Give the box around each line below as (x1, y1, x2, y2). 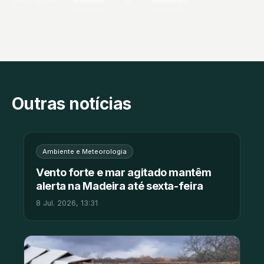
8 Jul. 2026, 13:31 (36, 198, 98, 207)
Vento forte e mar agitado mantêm (36, 165, 212, 179)
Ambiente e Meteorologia (42, 147, 127, 156)
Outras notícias (12, 93, 131, 114)
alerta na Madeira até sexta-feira (36, 179, 203, 192)
